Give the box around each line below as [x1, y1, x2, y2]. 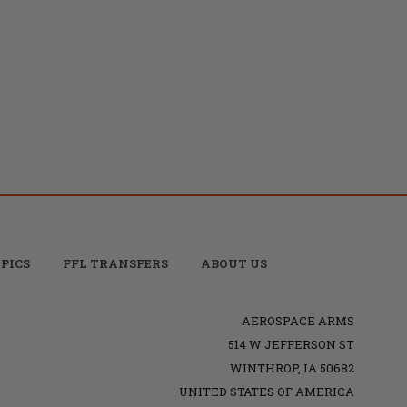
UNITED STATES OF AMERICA [178, 382, 354, 400]
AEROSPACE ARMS [241, 312, 354, 329]
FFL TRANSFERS [62, 254, 168, 272]
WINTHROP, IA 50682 [229, 359, 354, 376]
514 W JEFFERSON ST [227, 335, 354, 352]
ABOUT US [200, 254, 267, 272]
